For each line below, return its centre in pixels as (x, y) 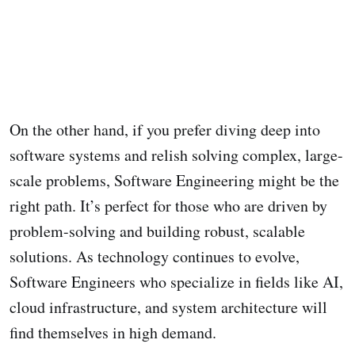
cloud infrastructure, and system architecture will (168, 307)
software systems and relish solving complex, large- (176, 155)
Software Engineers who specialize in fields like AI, (176, 282)
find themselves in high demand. (113, 333)
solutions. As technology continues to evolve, (155, 257)
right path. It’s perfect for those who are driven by (168, 206)
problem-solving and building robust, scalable (157, 231)
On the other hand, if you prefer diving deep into (165, 130)
